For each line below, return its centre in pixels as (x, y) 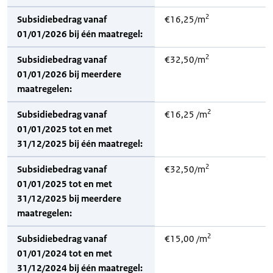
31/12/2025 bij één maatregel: (80, 144)
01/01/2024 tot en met (65, 253)
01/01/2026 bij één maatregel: (80, 34)
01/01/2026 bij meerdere (69, 74)
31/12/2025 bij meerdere (69, 198)
